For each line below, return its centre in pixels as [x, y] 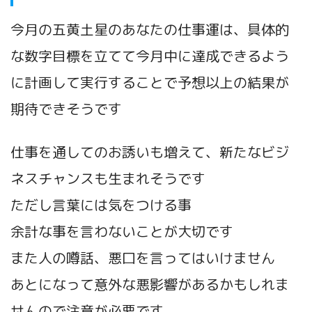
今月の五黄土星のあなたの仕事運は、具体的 [150, 29]
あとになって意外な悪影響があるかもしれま [150, 284]
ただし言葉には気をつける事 [101, 204]
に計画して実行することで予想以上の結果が [150, 82]
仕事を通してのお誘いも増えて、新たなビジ [150, 151]
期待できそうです [66, 108]
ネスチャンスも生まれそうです [108, 178]
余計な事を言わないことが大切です [122, 231]
